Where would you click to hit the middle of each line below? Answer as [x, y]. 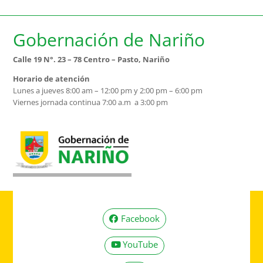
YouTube [140, 244]
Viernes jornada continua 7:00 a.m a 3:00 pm [91, 102]
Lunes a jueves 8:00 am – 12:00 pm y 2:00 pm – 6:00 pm [108, 91]
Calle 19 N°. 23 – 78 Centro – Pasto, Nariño [92, 60]
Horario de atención [52, 79]
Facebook [140, 219]
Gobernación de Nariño [109, 40]
